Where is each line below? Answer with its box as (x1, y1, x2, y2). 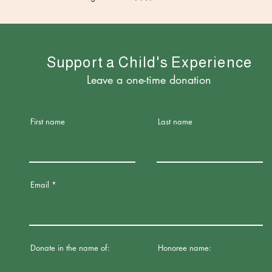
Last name (158, 115, 192, 127)
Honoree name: (158, 242, 211, 253)
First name (30, 115, 65, 127)
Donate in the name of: (30, 242, 110, 253)
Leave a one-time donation (69, 72, 211, 87)
